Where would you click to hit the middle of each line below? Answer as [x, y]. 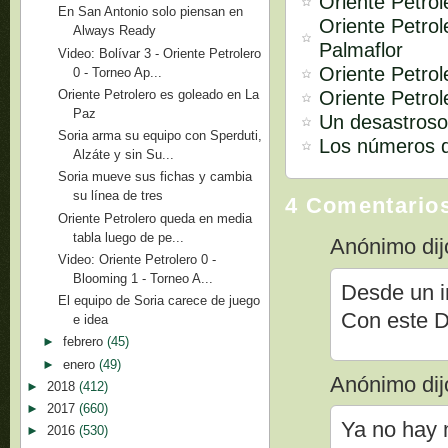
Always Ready [115, 31]
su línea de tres [118, 196]
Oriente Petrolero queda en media [155, 218]
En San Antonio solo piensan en [151, 12]
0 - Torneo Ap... [118, 72]
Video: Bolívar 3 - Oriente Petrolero [160, 53]
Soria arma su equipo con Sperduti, [160, 135]
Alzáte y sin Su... [124, 154]
